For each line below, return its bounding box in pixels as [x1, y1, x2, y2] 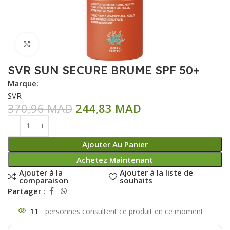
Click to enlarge [38, 40, 94, 49]
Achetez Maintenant [76, 154, 154, 165]
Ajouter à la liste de [120, 167, 194, 178]
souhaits [120, 175, 153, 185]
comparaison [18, 175, 68, 185]
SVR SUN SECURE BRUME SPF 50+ [8, 63, 200, 78]
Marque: [8, 78, 39, 88]
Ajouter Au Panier [82, 139, 148, 149]
